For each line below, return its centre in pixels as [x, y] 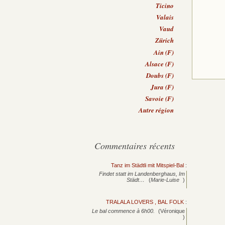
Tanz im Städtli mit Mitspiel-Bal [148, 165]
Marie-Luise [165, 180]
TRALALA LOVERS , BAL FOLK [145, 202]
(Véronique [172, 211]
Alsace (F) [160, 64]
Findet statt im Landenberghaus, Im [142, 174]
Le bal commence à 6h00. [123, 211]
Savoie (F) [160, 99]
